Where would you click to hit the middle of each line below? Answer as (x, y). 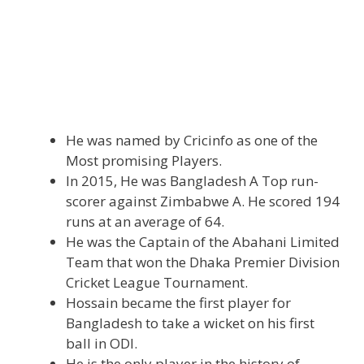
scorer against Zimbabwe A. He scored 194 (203, 201)
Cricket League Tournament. (157, 282)
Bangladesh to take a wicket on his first (190, 323)
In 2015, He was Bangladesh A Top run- (192, 180)
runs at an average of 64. (145, 221)
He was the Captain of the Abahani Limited (203, 241)
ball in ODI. (102, 343)
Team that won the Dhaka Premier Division (203, 262)
